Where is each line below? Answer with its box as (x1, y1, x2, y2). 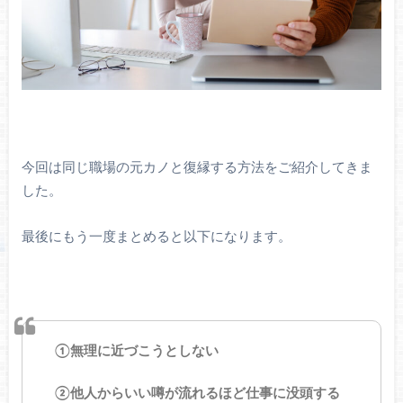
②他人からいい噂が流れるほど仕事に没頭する (55, 387, 341, 401)
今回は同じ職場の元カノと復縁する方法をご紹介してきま (21, 160, 372, 175)
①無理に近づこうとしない (55, 345, 219, 359)
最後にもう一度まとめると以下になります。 (21, 229, 291, 244)
